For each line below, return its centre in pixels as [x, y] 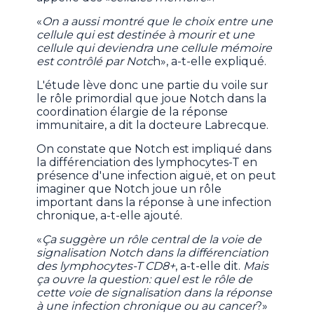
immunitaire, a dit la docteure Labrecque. [153, 125]
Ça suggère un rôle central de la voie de [152, 240]
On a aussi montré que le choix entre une [158, 22]
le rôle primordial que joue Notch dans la [152, 99]
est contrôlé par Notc [95, 62]
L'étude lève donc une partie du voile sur [153, 86]
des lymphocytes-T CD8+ [106, 266]
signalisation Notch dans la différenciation [153, 253]
